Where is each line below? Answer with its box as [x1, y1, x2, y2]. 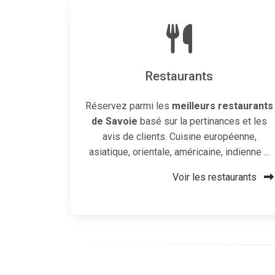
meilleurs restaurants [172, 100, 273, 112]
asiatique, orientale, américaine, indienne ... [89, 146, 269, 158]
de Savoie [91, 115, 137, 127]
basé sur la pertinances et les [137, 115, 267, 127]
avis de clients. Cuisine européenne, [102, 131, 257, 142]
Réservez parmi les [85, 100, 172, 112]
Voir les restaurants [172, 171, 259, 183]
